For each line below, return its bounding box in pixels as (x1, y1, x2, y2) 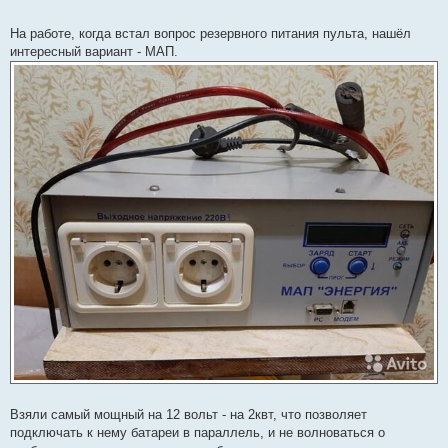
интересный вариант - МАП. (10, 43, 178, 59)
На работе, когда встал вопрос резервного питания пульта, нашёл (10, 25, 411, 41)
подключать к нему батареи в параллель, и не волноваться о (10, 424, 385, 440)
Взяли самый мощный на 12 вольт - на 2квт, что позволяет (10, 406, 367, 422)
